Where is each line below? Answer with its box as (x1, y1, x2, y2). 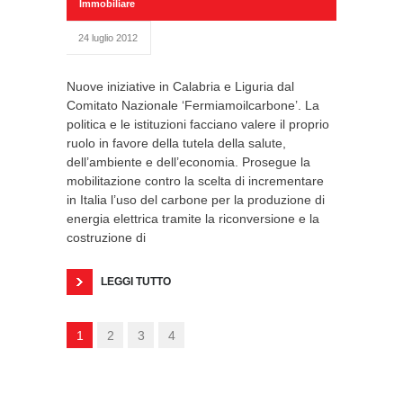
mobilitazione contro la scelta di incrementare (67, 173, 324, 188)
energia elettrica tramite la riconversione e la (67, 210, 319, 226)
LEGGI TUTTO (101, 274, 171, 288)
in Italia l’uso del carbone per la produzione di (67, 192, 325, 207)
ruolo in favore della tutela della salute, (67, 135, 286, 150)
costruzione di (67, 229, 146, 245)
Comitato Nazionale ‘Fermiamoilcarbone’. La (67, 97, 319, 112)
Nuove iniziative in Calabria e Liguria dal (67, 78, 294, 94)
